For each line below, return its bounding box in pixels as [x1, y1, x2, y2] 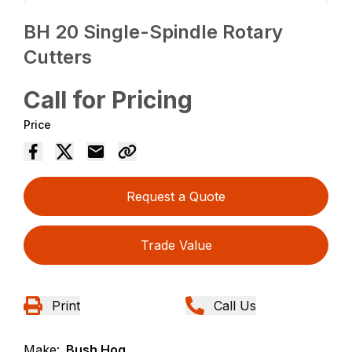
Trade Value [140, 237, 212, 254]
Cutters [24, 46, 93, 69]
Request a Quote [126, 189, 225, 205]
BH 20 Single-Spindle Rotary [24, 20, 284, 44]
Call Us [214, 298, 256, 314]
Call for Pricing [24, 86, 193, 115]
